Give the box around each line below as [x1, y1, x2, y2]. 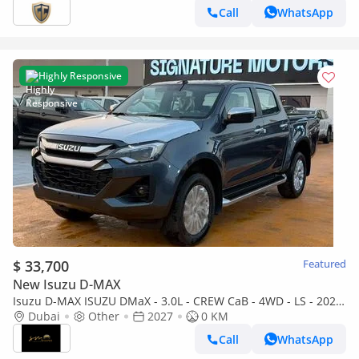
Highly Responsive [38, 69, 122, 83]
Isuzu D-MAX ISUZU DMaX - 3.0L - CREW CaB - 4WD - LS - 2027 [13, 293, 342, 309]
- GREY [13, 309, 48, 324]
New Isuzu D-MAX [13, 276, 121, 293]
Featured [303, 256, 346, 271]
